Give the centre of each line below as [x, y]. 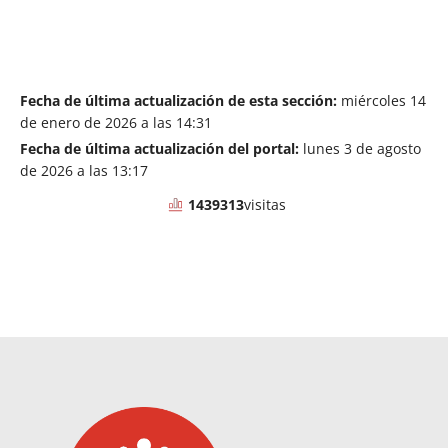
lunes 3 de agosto [360, 149]
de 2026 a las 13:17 [84, 171]
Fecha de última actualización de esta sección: [178, 101]
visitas [264, 204]
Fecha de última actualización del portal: [159, 149]
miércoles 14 [381, 101]
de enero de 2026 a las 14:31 [116, 123]
